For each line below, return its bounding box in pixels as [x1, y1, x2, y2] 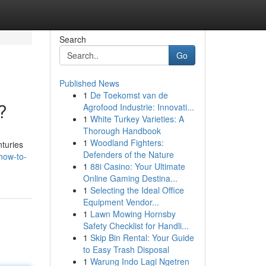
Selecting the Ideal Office [90, 184, 184, 196]
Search [59, 33, 86, 45]
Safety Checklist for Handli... [83, 220, 189, 232]
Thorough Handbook [83, 125, 161, 137]
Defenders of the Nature [83, 148, 174, 160]
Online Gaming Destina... [83, 172, 178, 184]
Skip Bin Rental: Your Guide [90, 232, 194, 243]
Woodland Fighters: [90, 137, 164, 148]
